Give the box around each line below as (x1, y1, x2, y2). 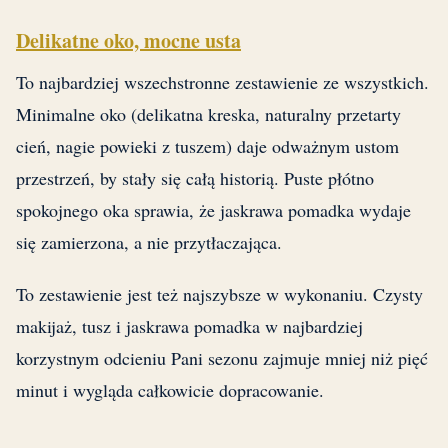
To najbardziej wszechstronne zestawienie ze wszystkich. (16, 70, 429, 95)
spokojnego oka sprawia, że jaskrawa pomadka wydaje (16, 198, 411, 223)
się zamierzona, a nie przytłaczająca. (16, 230, 282, 255)
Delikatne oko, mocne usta (16, 26, 241, 56)
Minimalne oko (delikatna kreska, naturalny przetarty (16, 102, 401, 127)
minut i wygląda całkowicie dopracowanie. (16, 378, 324, 403)
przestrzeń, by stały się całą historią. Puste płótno (16, 166, 374, 191)
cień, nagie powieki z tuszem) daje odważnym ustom (16, 134, 399, 159)
